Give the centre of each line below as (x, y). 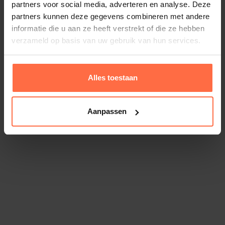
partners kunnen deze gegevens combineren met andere (111, 16)
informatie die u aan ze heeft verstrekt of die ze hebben (108, 28)
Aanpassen (107, 111)
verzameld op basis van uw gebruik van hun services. (106, 40)
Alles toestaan (113, 77)
